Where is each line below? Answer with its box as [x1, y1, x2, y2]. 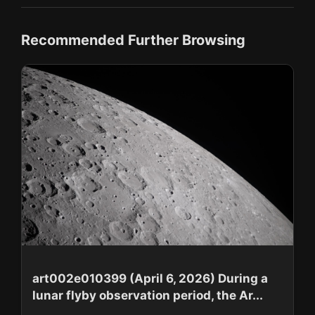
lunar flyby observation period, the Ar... [32, 288, 263, 303]
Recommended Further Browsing [21, 32, 245, 49]
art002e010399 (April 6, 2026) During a [32, 271, 268, 286]
